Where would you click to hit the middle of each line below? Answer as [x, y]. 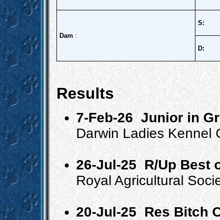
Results [85, 94]
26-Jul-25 [110, 165]
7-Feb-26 [109, 118]
